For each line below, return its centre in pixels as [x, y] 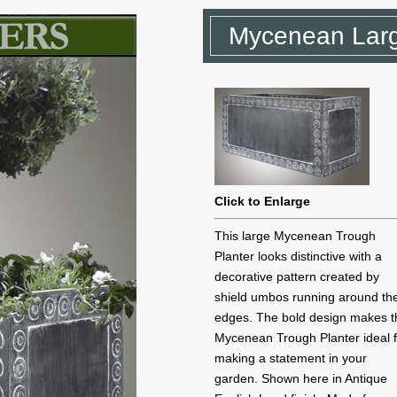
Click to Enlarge [263, 201]
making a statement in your [291, 358]
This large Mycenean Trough [296, 236]
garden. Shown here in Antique [301, 378]
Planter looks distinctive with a [299, 256]
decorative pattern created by [297, 276]
